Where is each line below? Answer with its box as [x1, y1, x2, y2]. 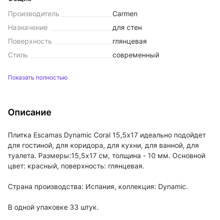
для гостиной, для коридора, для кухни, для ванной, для [8, 141, 199, 149]
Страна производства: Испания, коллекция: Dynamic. [8, 182, 188, 191]
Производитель [8, 9, 59, 18]
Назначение [8, 23, 48, 31]
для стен [112, 23, 142, 31]
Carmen [112, 9, 137, 18]
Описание [8, 107, 52, 117]
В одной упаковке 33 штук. [8, 203, 99, 211]
